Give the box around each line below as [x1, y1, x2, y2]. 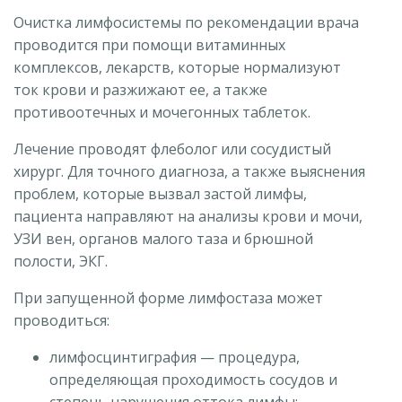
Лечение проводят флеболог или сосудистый [13, 139, 331, 160]
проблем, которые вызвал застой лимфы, [13, 184, 307, 205]
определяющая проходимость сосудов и [49, 370, 337, 390]
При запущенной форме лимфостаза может [13, 288, 323, 309]
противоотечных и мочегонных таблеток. [13, 102, 310, 123]
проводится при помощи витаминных [13, 35, 285, 56]
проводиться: [13, 310, 109, 331]
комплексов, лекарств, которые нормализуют [13, 57, 341, 78]
